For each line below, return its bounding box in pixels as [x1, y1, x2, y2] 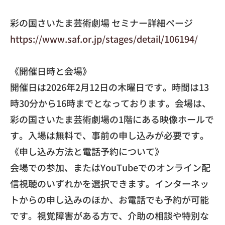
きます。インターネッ [119, 176, 209, 190]
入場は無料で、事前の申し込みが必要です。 [28, 128, 209, 142]
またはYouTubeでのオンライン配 [73, 160, 210, 174]
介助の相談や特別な [128, 208, 209, 222]
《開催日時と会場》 [10, 64, 91, 77]
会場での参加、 [10, 160, 73, 174]
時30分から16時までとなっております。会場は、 [10, 96, 211, 109]
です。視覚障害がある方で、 [10, 208, 128, 222]
